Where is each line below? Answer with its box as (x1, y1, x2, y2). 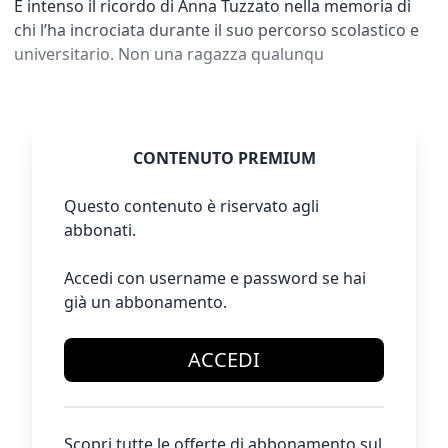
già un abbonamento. (64, 291, 227, 313)
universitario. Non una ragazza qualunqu (14, 43, 324, 65)
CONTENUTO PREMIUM (132, 147, 316, 169)
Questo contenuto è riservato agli (64, 195, 319, 217)
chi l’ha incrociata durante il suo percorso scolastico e (14, 19, 419, 41)
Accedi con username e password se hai (64, 267, 366, 289)
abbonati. (64, 219, 136, 241)
